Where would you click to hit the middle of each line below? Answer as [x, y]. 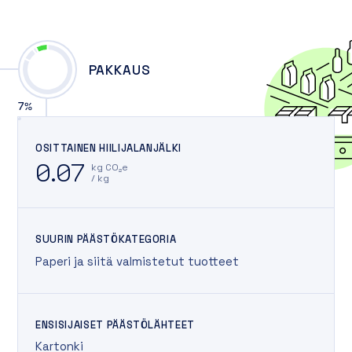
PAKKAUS [119, 70]
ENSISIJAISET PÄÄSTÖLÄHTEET [115, 324]
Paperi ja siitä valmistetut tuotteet [137, 261]
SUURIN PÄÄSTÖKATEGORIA [106, 240]
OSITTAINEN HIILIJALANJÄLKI [109, 148]
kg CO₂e [109, 168]
